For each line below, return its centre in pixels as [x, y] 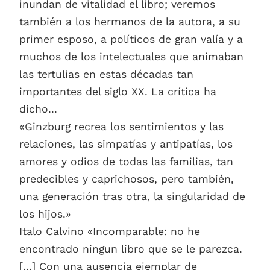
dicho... [38, 109]
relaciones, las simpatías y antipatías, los [126, 144]
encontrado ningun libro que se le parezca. [131, 249]
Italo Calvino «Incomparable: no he [110, 232]
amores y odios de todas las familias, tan [126, 162]
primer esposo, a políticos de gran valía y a [131, 39]
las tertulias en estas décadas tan [106, 74]
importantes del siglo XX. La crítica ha [118, 92]
